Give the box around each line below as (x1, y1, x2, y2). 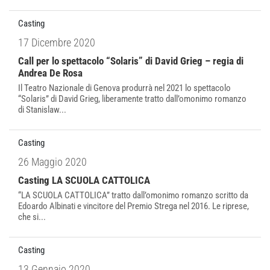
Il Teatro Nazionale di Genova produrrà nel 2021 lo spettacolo (18, 83, 231, 93)
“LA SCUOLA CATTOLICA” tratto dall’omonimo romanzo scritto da (18, 190, 248, 201)
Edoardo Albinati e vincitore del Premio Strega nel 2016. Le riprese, (18, 201, 249, 212)
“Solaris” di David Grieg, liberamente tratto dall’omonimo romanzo (18, 93, 246, 104)
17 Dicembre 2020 (18, 36, 95, 49)
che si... (18, 212, 46, 222)
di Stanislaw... (18, 104, 66, 115)
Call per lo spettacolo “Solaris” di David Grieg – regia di (18, 55, 243, 67)
